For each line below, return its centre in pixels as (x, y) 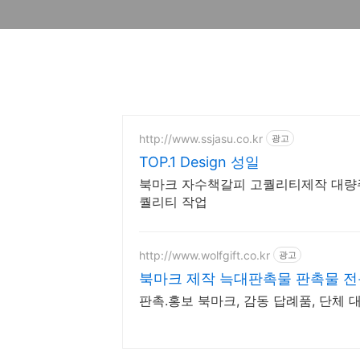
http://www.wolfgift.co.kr (205, 255)
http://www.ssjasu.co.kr (201, 138)
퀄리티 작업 (173, 202)
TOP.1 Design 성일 (199, 162)
